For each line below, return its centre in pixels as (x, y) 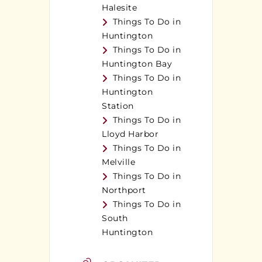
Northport (124, 190)
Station (118, 106)
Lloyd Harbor (130, 134)
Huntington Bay (137, 64)
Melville (118, 162)
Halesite (119, 8)
